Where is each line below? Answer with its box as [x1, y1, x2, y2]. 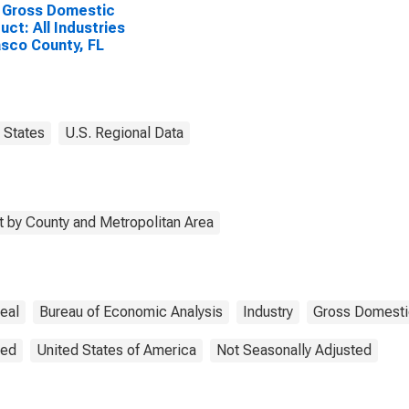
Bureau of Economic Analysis [39, 303, 223, 320]
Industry [243, 303, 293, 320]
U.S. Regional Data [65, 124, 184, 142]
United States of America [37, 341, 196, 359]
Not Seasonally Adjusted [216, 341, 372, 359]
